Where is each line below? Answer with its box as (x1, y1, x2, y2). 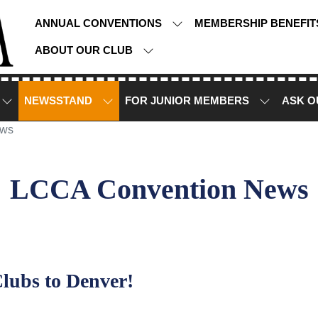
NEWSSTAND (24, 94, 96, 106)
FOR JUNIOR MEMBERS (125, 94, 253, 106)
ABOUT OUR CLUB (35, 44, 136, 56)
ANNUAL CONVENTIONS (35, 17, 165, 29)
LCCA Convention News (9, 173, 309, 205)
